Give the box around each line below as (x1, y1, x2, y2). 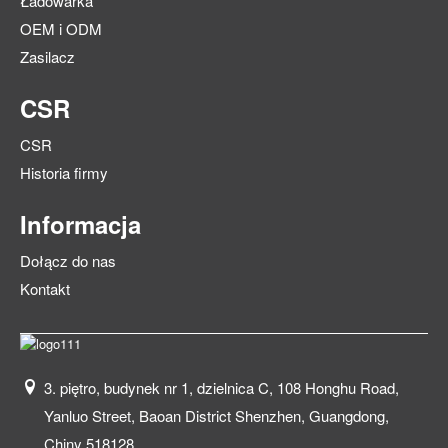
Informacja (20, 207, 141, 242)
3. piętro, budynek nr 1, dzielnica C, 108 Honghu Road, (44, 377, 399, 399)
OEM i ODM (20, 18, 102, 40)
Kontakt (20, 278, 70, 300)
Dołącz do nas (20, 250, 116, 272)
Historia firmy (20, 162, 108, 184)
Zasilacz (20, 46, 75, 68)
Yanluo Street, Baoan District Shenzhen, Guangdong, (44, 405, 389, 427)
